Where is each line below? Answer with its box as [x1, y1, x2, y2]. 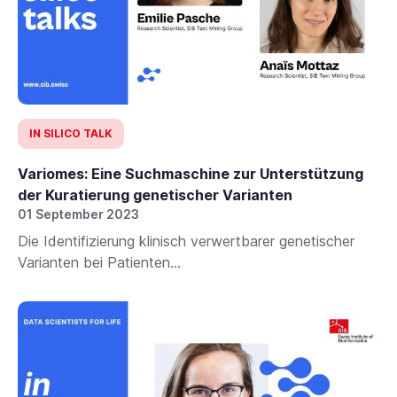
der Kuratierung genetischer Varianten [18, 186, 292, 205]
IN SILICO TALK [29, 127, 113, 141]
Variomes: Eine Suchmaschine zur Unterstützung [18, 165, 363, 183]
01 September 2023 [18, 206, 139, 222]
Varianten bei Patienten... [18, 253, 181, 272]
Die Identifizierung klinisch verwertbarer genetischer [18, 232, 354, 251]
